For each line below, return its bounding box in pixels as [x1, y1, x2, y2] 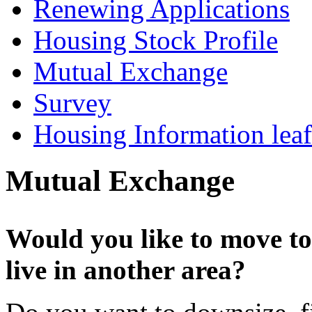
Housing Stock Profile [33, 24, 278, 55]
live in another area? [6, 254, 246, 285]
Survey [33, 87, 111, 118]
